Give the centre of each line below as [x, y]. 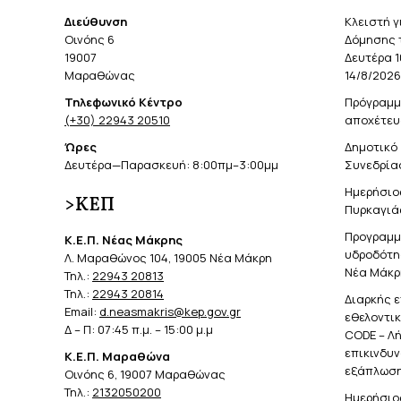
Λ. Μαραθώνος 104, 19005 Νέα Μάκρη [168, 257]
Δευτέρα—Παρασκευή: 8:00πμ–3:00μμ [171, 164]
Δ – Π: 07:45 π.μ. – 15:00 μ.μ [139, 329]
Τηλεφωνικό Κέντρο [124, 102]
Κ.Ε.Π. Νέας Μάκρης [124, 239]
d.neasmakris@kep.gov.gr [170, 311]
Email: [82, 311]
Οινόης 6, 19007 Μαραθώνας [145, 374]
